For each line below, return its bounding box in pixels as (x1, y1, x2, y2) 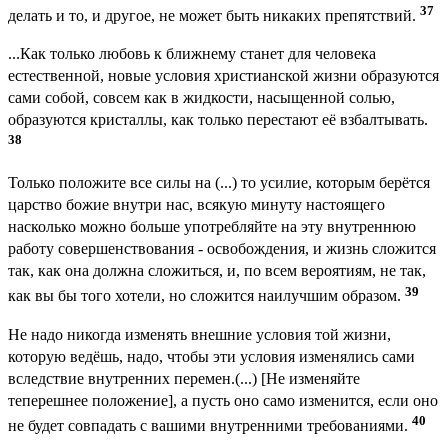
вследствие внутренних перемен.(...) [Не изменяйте (8, 369, 360, 387)
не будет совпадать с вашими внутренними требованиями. (8, 417, 412, 435)
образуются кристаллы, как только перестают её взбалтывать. (8, 111, 428, 129)
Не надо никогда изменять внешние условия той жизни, (8, 325, 391, 343)
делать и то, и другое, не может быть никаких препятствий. (8, 7, 420, 25)
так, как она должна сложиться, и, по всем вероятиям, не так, (8, 262, 426, 280)
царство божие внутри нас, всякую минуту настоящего (8, 196, 385, 214)
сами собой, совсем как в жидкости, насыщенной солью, (8, 89, 395, 107)
